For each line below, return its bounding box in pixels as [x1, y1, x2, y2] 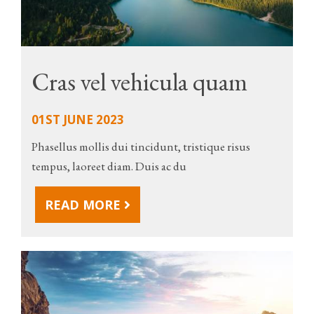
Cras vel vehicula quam [32, 65, 247, 97]
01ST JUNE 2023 [32, 111, 124, 128]
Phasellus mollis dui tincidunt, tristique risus [32, 138, 250, 154]
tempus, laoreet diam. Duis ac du [32, 158, 186, 174]
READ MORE [45, 196, 124, 213]
